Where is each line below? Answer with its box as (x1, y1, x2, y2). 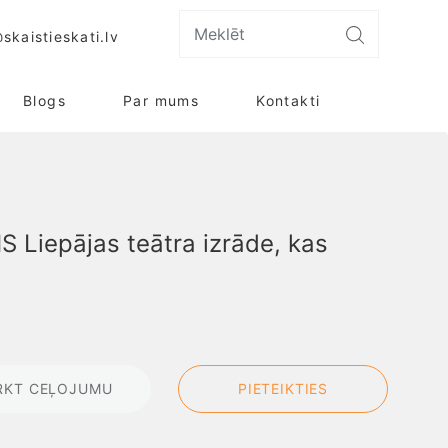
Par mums (123, 92, 200, 109)
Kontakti (256, 92, 321, 109)
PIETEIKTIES (237, 379, 329, 397)
